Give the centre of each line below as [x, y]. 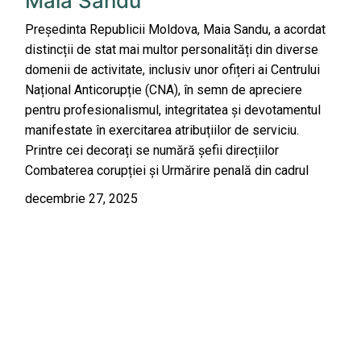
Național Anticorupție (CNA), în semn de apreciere [164, 90]
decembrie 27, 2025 [81, 199]
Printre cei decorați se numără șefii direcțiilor [152, 151]
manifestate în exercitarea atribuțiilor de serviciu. [162, 131]
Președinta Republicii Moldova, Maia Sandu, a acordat [175, 30]
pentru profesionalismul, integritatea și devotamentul [173, 110]
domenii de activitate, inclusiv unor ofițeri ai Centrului [172, 70]
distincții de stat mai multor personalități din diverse [172, 50]
